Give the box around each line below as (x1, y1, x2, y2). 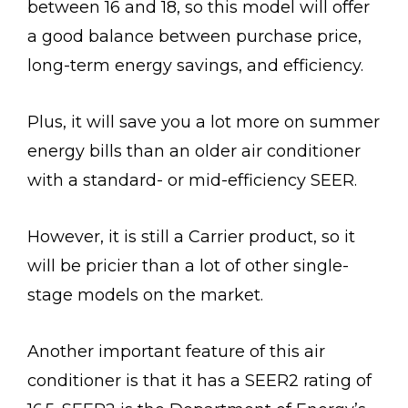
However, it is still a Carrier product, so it (27, 226, 355, 247)
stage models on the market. (27, 284, 268, 305)
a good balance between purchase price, (27, 25, 362, 46)
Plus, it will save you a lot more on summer (27, 111, 380, 132)
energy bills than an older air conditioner (27, 140, 361, 161)
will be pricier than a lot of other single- (27, 255, 349, 276)
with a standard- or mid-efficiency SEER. (27, 169, 362, 190)
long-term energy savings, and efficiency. (27, 55, 368, 76)
